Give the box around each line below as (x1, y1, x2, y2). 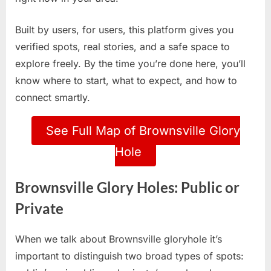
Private (15, 200, 64, 218)
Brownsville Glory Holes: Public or (15, 179, 240, 197)
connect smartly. (15, 91, 90, 104)
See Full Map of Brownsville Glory (45, 123, 240, 139)
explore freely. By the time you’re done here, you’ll (15, 57, 246, 70)
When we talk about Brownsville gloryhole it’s (15, 232, 222, 245)
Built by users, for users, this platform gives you (15, 24, 233, 36)
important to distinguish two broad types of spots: (15, 249, 244, 262)
